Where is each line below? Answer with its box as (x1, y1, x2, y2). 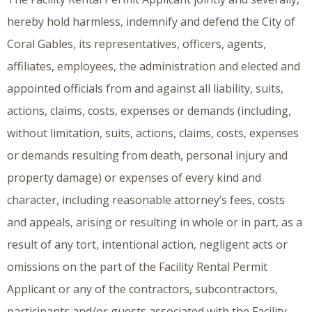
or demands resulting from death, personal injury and (7, 148, 288, 164)
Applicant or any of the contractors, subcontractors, (7, 281, 278, 297)
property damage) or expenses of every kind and (7, 170, 261, 186)
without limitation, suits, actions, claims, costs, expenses (7, 125, 299, 141)
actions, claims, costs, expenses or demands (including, (7, 103, 291, 119)
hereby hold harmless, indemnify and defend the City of (7, 14, 295, 30)
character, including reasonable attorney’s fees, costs (7, 192, 285, 208)
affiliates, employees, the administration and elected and (7, 58, 300, 75)
